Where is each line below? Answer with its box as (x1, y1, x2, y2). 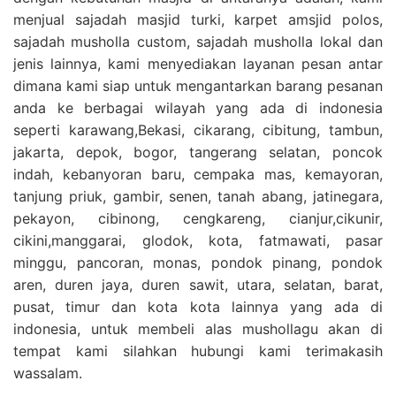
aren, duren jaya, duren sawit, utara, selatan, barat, (13, 275, 383, 293)
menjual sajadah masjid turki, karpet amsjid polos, (13, 10, 383, 28)
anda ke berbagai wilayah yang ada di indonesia (13, 98, 383, 117)
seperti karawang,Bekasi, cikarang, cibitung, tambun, (13, 120, 383, 139)
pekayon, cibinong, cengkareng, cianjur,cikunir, (13, 209, 383, 227)
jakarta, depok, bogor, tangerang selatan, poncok (13, 142, 383, 161)
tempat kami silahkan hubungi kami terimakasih (13, 341, 383, 360)
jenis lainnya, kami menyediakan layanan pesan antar (13, 54, 383, 72)
